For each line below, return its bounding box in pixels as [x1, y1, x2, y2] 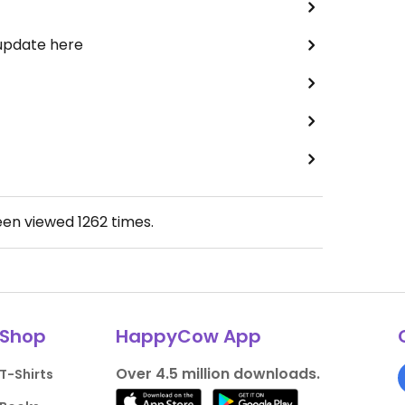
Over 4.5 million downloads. [115, 363, 320, 384]
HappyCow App [115, 324, 261, 349]
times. [108, 212, 154, 232]
